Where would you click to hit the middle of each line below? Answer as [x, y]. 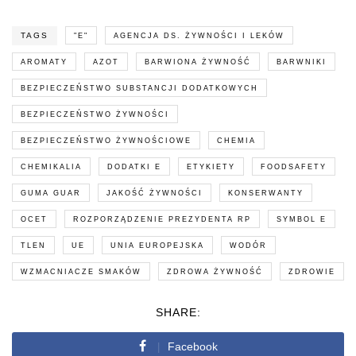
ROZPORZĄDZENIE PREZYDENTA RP [162, 219]
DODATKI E [134, 166]
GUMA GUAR [51, 193]
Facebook [192, 346]
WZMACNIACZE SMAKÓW [81, 271]
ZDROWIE [312, 271]
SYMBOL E [302, 219]
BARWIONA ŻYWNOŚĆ [198, 62]
